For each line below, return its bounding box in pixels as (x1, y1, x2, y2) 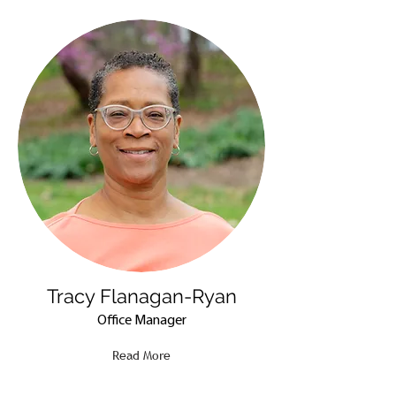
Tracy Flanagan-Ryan (46, 285, 237, 308)
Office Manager (96, 314, 187, 328)
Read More (112, 347, 171, 363)
